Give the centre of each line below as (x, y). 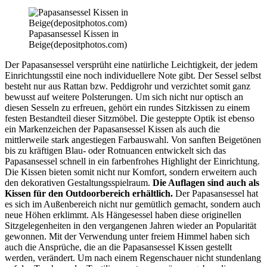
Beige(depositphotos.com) (78, 45)
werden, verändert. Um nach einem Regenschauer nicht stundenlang (133, 258)
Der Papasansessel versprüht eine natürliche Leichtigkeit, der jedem (131, 65)
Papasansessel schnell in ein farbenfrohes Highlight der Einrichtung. (132, 162)
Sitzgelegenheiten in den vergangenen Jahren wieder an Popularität (131, 226)
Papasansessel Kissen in (74, 34)
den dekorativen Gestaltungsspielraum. (79, 183)
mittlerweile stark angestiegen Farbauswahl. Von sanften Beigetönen (133, 140)
